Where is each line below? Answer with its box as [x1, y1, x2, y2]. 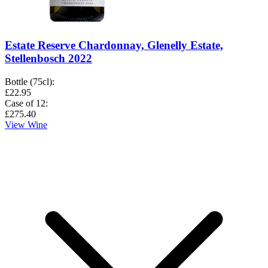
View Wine [5, 120, 47, 130]
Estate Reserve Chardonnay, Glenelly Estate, [5, 39, 223, 52]
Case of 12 [5, 98, 45, 109]
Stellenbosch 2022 [5, 52, 92, 65]
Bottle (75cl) [5, 77, 52, 87]
